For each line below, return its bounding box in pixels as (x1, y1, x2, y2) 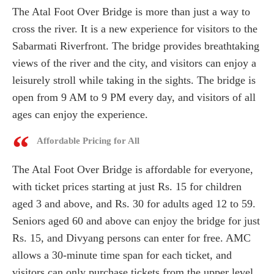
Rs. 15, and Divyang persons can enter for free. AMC (12, 231, 251, 244)
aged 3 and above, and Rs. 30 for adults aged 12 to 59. (12, 197, 256, 210)
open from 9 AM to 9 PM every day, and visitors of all (12, 91, 256, 103)
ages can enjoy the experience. (12, 108, 148, 120)
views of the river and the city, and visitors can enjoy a (12, 56, 256, 69)
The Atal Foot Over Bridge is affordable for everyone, (12, 163, 253, 176)
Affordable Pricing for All (37, 135, 139, 146)
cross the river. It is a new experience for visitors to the (12, 22, 257, 35)
